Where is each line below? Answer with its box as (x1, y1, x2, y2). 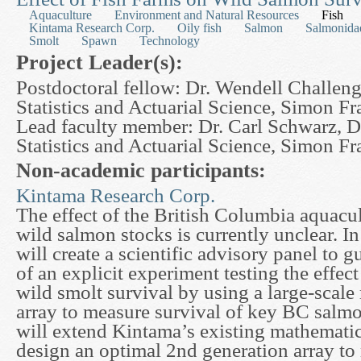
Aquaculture (29, 8, 92, 22)
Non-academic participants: (16, 159, 272, 182)
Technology (139, 34, 200, 48)
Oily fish (177, 21, 222, 35)
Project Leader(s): (16, 51, 189, 74)
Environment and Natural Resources (114, 8, 299, 22)
